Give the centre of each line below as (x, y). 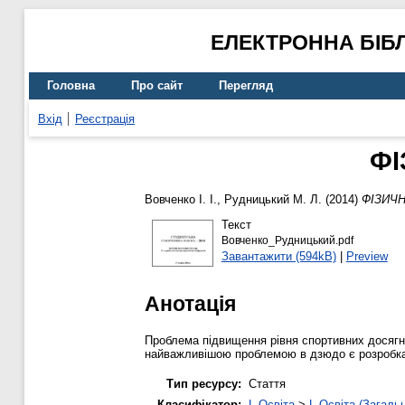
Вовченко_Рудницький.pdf (287, 240)
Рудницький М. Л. (273, 200)
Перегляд (246, 86)
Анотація (190, 303)
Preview (367, 256)
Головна (71, 86)
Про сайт (157, 86)
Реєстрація (105, 118)
